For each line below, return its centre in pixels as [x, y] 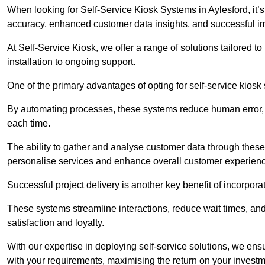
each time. [30, 124]
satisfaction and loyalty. [57, 223]
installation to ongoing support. [71, 62]
